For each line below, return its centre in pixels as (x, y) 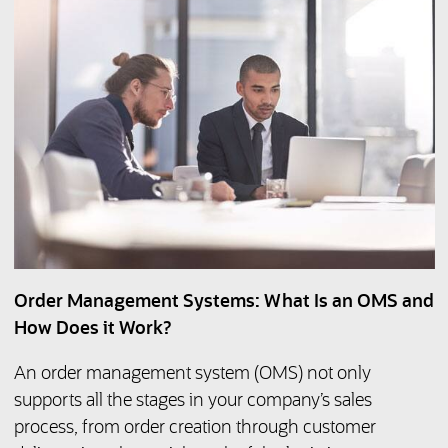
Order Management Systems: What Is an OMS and (223, 302)
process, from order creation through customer (194, 428)
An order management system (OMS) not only (192, 374)
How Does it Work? (92, 329)
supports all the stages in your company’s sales (192, 401)
